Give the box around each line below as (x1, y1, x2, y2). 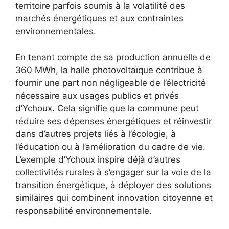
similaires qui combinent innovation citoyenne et (15, 192, 213, 203)
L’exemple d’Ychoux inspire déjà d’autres (15, 154, 180, 165)
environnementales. (15, 26, 96, 37)
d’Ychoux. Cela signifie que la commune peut (15, 103, 199, 113)
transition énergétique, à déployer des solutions (15, 179, 211, 190)
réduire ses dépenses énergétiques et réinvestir (15, 116, 212, 126)
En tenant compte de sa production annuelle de (15, 52, 211, 62)
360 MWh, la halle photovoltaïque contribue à (15, 64, 202, 75)
